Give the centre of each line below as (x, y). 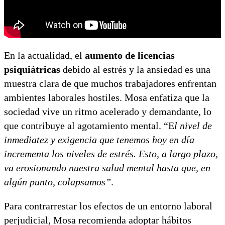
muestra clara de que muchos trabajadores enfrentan (110, 83)
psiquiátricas (32, 69)
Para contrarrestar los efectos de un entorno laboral (108, 206)
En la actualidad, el (44, 55)
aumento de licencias (130, 55)
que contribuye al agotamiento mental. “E (89, 125)
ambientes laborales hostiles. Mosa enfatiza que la (107, 97)
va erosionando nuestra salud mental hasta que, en (107, 167)
